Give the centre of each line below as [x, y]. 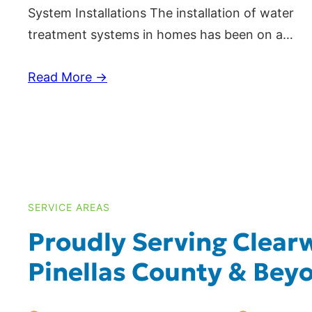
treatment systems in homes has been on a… [161, 35]
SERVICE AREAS [69, 208]
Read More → [68, 77]
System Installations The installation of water [161, 13]
